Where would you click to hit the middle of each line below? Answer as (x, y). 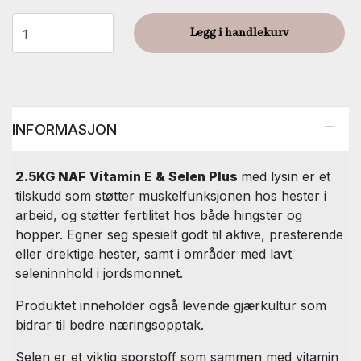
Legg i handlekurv (239, 33)
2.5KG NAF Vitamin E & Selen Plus (128, 177)
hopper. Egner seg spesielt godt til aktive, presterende (179, 235)
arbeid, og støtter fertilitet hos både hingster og (159, 216)
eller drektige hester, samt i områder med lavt (154, 254)
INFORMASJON (64, 129)
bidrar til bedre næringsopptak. (110, 325)
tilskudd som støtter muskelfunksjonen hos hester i (171, 196)
